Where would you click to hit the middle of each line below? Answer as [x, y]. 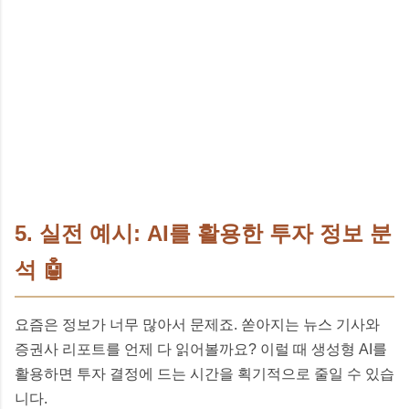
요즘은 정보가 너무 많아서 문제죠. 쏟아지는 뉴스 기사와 [197, 324]
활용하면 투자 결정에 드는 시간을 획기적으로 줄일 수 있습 [204, 373]
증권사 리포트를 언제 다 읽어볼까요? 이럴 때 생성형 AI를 [201, 349]
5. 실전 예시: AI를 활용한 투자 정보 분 [203, 233]
